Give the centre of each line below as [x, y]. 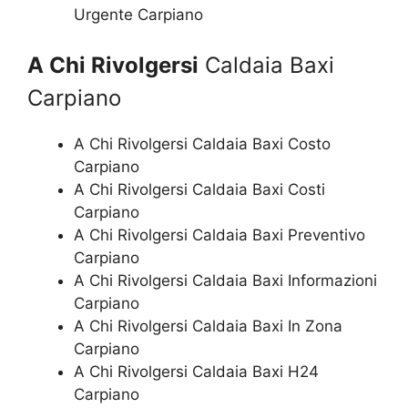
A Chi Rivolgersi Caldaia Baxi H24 [196, 372]
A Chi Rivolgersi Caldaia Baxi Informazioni [225, 280]
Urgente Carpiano [138, 14]
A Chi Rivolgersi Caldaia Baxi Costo [202, 144]
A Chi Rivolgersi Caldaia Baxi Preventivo [219, 235]
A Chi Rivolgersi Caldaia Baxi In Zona [208, 326]
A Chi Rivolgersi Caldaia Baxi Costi [199, 189]
